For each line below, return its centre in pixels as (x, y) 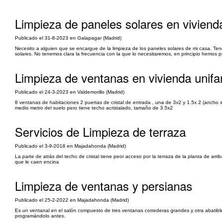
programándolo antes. (40, 216)
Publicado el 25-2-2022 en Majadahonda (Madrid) (72, 200)
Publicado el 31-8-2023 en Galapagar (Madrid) (68, 38)
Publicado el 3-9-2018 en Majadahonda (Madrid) (70, 146)
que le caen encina (37, 162)
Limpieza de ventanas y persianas (104, 186)
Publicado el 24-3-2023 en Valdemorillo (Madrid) (70, 92)
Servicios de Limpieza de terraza (100, 132)
